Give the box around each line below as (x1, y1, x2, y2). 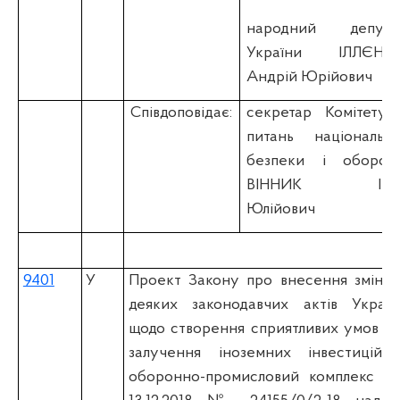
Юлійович (246, 200, 316, 218)
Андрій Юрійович (246, 68, 373, 86)
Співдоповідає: (130, 104, 233, 121)
